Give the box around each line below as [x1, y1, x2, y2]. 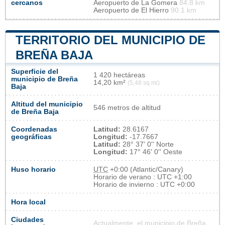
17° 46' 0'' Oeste [128, 148, 182, 156]
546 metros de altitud [93, 103, 161, 111]
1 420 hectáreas [93, 71, 145, 79]
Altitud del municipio [11, 100, 83, 108]
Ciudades [11, 215, 44, 223]
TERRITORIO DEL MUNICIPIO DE [16, 33, 205, 47]
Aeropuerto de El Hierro [93, 6, 171, 14]
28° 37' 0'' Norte [121, 140, 174, 148]
